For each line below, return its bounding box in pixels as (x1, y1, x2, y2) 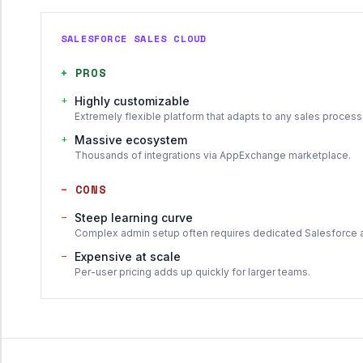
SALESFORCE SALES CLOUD (61, 32, 207, 45)
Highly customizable (75, 94, 190, 108)
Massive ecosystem (75, 133, 187, 147)
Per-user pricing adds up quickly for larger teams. (75, 266, 310, 278)
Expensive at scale (75, 250, 181, 263)
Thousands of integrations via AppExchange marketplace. (75, 149, 351, 161)
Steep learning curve (75, 211, 193, 224)
